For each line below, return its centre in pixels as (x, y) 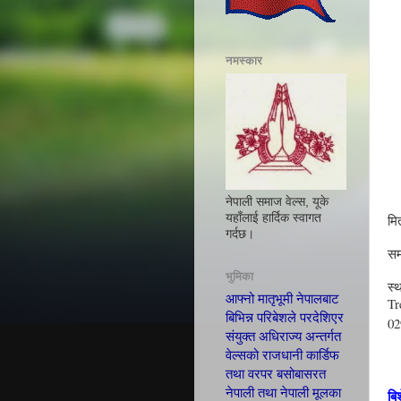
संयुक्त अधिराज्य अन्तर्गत (283, 336)
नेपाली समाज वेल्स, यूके (277, 202)
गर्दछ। (240, 235)
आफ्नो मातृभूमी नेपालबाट (282, 299)
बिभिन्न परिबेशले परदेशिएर (285, 317)
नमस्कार (244, 60)
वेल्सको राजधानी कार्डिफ (282, 355)
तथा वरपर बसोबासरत (276, 374)
